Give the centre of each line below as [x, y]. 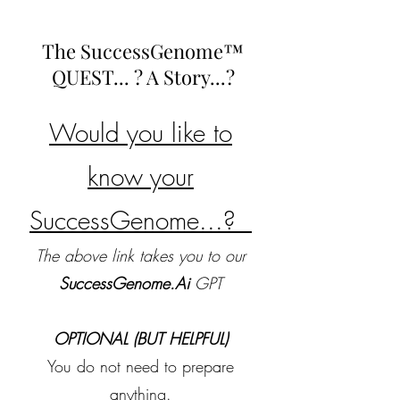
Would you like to [141, 133]
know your [141, 176]
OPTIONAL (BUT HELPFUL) [141, 338]
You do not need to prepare [141, 366]
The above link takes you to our [141, 255]
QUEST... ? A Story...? [143, 77]
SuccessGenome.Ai [127, 283]
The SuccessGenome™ [143, 51]
